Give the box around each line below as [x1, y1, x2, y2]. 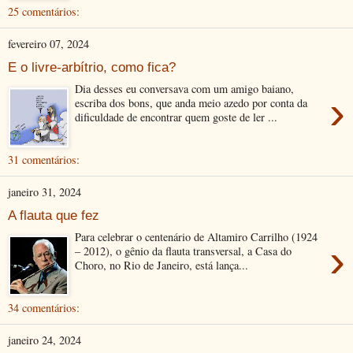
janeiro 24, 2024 [8, 333, 81, 347]
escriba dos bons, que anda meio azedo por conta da [75, 95, 308, 111]
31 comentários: [8, 152, 80, 167]
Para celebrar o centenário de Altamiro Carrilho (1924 [75, 229, 318, 245]
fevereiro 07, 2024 [8, 36, 89, 51]
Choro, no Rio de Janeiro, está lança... [75, 258, 249, 273]
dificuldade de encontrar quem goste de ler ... [75, 110, 278, 125]
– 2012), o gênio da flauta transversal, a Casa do [75, 243, 292, 259]
